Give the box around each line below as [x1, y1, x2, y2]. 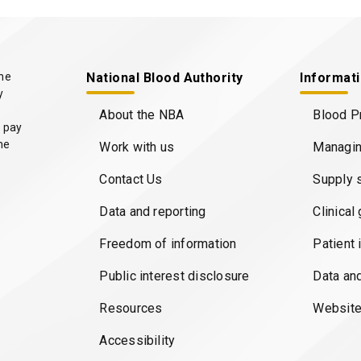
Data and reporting [99, 203, 206, 219]
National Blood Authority [86, 69, 243, 85]
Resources [99, 300, 163, 316]
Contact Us [99, 171, 163, 187]
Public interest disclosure [99, 268, 250, 284]
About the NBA [99, 106, 185, 122]
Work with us [99, 139, 175, 155]
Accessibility [99, 332, 176, 348]
